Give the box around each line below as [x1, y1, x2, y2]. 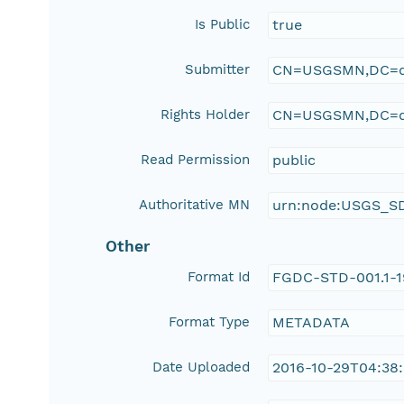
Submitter [185, 61, 251, 78]
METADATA [272, 314, 351, 332]
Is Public [195, 16, 251, 33]
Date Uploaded [152, 359, 251, 376]
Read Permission [141, 151, 251, 169]
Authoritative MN [139, 197, 251, 214]
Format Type [169, 314, 251, 331]
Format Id [188, 269, 251, 286]
